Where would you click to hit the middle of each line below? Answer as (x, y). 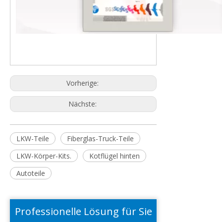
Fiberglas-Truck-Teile (100, 139)
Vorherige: (83, 83)
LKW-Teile (33, 139)
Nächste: (83, 104)
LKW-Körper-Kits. (44, 156)
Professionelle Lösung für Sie (83, 211)
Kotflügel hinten (114, 156)
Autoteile (31, 173)
